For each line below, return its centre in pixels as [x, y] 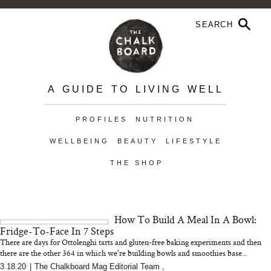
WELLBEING [79, 141]
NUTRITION [165, 119]
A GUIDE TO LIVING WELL [135, 89]
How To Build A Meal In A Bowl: [186, 219]
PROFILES [101, 119]
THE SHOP [136, 163]
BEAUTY [137, 141]
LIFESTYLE [194, 141]
